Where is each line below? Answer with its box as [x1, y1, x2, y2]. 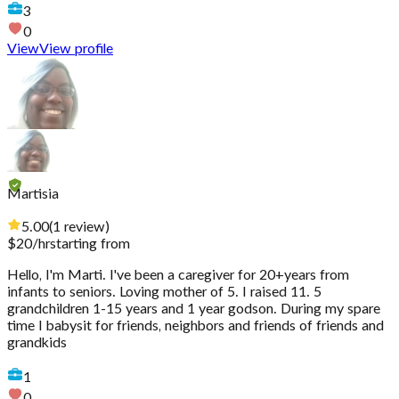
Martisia [7, 187, 59, 202]
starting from [50, 237, 130, 252]
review [64, 220, 105, 235]
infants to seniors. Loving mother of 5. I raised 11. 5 [7, 285, 322, 300]
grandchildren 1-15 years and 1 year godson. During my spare [7, 302, 380, 317]
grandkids [7, 336, 67, 351]
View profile [39, 42, 113, 57]
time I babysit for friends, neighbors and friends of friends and [7, 319, 384, 334]
